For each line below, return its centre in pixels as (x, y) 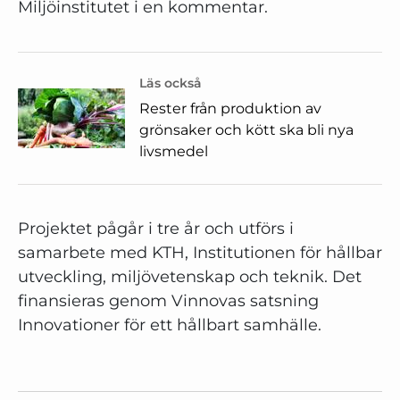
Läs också (171, 83)
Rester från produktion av (230, 108)
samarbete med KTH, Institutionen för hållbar (200, 253)
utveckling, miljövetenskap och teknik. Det (190, 277)
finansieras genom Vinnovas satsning (168, 301)
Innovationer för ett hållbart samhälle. (170, 325)
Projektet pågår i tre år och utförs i (156, 229)
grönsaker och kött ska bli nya (246, 130)
